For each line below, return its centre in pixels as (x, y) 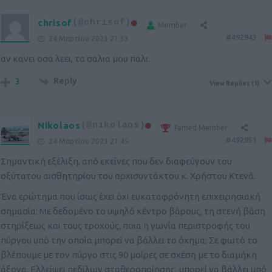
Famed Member (201, 128)
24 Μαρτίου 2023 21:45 (88, 141)
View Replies (230, 84)
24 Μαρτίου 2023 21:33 (88, 39)
